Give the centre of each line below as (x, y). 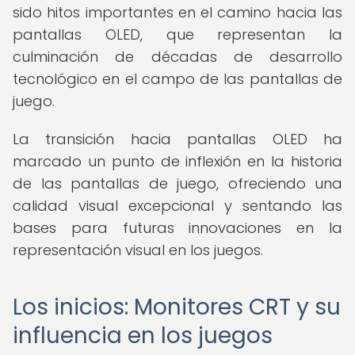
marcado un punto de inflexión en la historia (177, 161)
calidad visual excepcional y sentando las (177, 206)
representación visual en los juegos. (138, 250)
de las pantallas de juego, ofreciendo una (177, 183)
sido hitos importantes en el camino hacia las (177, 12)
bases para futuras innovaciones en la (177, 228)
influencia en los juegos (143, 336)
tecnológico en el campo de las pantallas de (177, 79)
